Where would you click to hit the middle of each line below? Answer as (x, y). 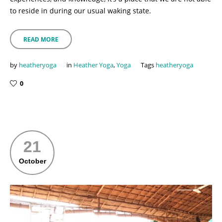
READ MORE (41, 40)
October (32, 161)
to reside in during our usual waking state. (81, 11)
